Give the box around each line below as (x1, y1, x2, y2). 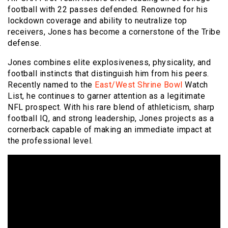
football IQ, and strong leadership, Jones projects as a (8, 113, 214, 124)
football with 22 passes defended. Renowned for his (8, 5, 208, 15)
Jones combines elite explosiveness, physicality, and (8, 58, 211, 68)
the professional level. (8, 136, 93, 146)
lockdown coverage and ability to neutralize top (8, 16, 187, 26)
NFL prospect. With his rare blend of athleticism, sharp (8, 102, 215, 112)
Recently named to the (8, 80, 95, 90)
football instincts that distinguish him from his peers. (8, 69, 209, 79)
